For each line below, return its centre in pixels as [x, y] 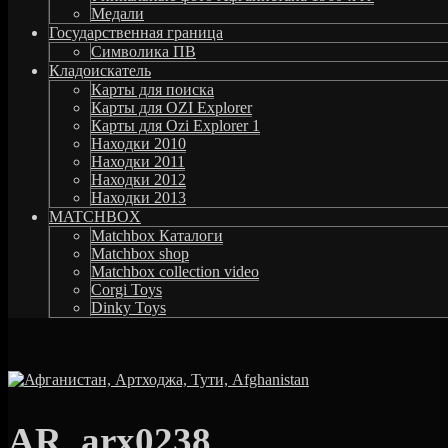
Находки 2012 [138, 179]
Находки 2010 [138, 143]
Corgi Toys [126, 289]
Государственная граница [136, 32]
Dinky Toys [128, 307]
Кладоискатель [100, 70]
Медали [117, 13]
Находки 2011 [138, 161]
